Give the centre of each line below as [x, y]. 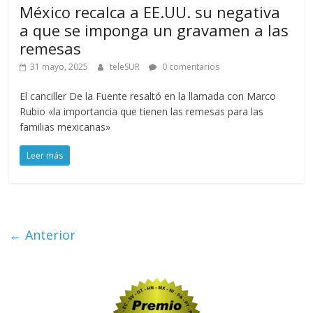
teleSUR [126, 66]
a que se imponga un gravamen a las [154, 30]
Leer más [45, 155]
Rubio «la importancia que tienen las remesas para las [142, 111]
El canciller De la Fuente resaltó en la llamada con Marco [148, 96]
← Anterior [43, 234]
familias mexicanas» [65, 126]
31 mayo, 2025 [59, 66]
